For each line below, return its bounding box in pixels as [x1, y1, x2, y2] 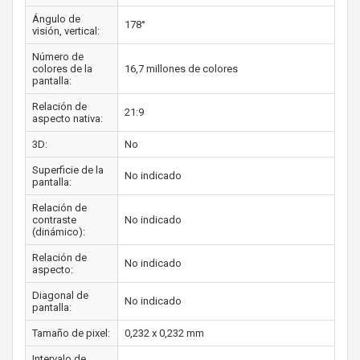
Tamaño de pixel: [32, 326, 110, 339]
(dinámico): [32, 225, 85, 238]
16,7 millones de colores [125, 62, 238, 75]
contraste [32, 213, 76, 226]
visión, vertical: [32, 24, 100, 37]
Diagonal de [32, 288, 88, 301]
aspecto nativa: [32, 112, 103, 125]
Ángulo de [32, 12, 80, 25]
